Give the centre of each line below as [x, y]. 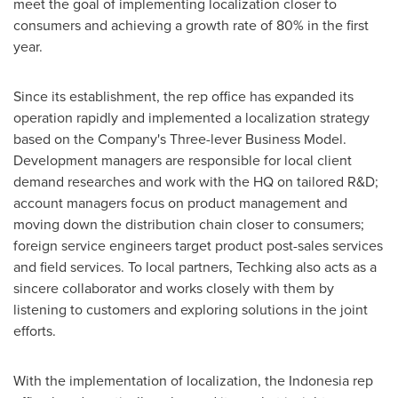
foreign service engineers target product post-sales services [198, 246]
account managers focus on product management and [180, 203]
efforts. [36, 331]
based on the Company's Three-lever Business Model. [180, 139]
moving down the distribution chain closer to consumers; [189, 224]
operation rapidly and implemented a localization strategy [191, 118]
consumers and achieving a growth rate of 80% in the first [191, 25]
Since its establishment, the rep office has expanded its [183, 96]
